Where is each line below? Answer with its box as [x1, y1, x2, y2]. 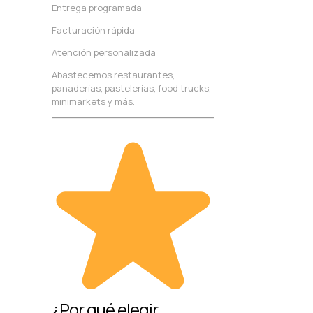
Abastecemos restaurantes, [52, 68, 175, 81]
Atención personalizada [52, 45, 156, 59]
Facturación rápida [52, 23, 135, 36]
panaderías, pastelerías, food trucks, [52, 81, 211, 94]
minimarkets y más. [52, 94, 135, 108]
